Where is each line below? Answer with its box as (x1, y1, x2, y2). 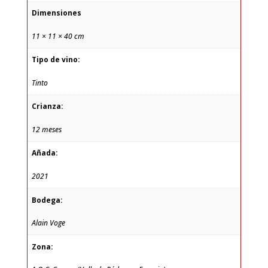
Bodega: (31, 194, 63, 205)
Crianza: (31, 101, 63, 112)
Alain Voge (31, 218, 65, 229)
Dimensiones (31, 8, 81, 19)
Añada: (31, 148, 58, 159)
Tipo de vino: (31, 54, 80, 65)
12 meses (31, 124, 62, 135)
